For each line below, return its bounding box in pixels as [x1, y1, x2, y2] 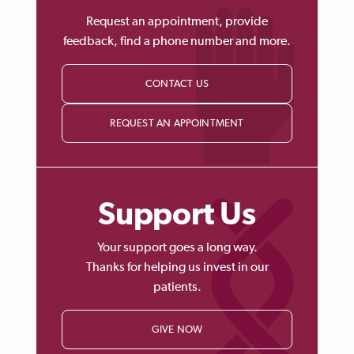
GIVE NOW [151, 325, 203, 335]
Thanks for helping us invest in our [85, 262, 269, 274]
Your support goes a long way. [96, 242, 258, 254]
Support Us [98, 199, 256, 231]
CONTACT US [145, 79, 209, 89]
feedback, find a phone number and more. [63, 36, 291, 48]
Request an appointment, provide [86, 16, 268, 28]
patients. [153, 281, 201, 294]
